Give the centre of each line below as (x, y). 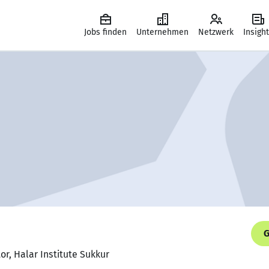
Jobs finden (105, 32)
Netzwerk (216, 32)
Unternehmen (162, 32)
